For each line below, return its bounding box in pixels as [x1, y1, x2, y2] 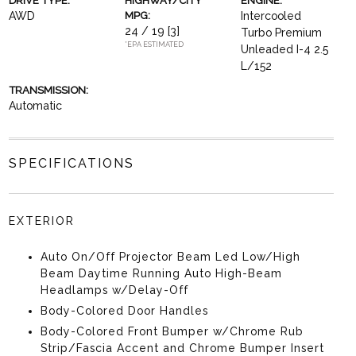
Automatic [8, 99, 62, 112]
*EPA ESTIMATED [124, 41, 184, 48]
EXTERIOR [8, 215, 75, 227]
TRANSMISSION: [8, 84, 88, 96]
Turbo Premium [241, 26, 323, 39]
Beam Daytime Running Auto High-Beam [40, 267, 282, 280]
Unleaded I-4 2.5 [241, 43, 329, 56]
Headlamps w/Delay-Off [40, 284, 188, 296]
